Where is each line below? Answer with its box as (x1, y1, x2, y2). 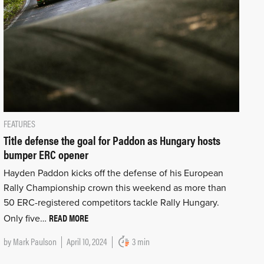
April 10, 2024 (66, 234, 107, 248)
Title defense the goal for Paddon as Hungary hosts (3, 131, 220, 148)
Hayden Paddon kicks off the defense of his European (3, 167, 223, 179)
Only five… (3, 212, 49, 225)
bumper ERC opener (3, 145, 88, 163)
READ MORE (48, 210, 88, 225)
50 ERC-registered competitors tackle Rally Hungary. (3, 196, 219, 209)
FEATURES (3, 116, 35, 130)
